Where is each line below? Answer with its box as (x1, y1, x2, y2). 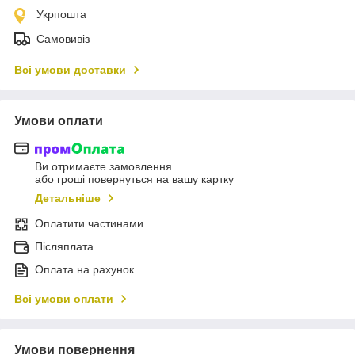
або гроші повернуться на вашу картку (35, 173, 234, 186)
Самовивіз (36, 32, 90, 45)
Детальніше (35, 192, 101, 205)
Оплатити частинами (35, 217, 143, 231)
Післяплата (35, 240, 94, 254)
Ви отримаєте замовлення (35, 160, 172, 174)
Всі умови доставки (14, 63, 126, 76)
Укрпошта (36, 7, 86, 21)
